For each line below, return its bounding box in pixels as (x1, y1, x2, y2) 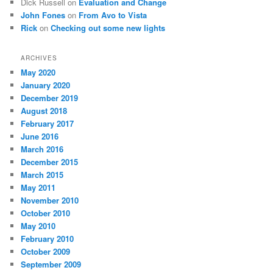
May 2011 (21, 182, 56, 194)
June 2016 (21, 130, 59, 143)
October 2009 (21, 246, 71, 258)
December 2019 (21, 92, 79, 104)
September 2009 (21, 258, 82, 271)
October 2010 (21, 207, 71, 219)
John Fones (21, 9, 66, 21)
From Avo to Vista (79, 9, 147, 21)
